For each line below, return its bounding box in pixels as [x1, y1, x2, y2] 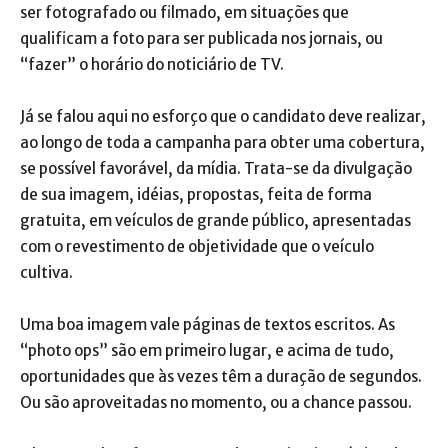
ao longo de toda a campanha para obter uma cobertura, [20, 133, 425, 153]
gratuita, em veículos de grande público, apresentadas [20, 211, 411, 231]
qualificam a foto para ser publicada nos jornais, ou [20, 29, 383, 49]
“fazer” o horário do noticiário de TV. [20, 55, 284, 75]
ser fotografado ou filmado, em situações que [20, 3, 349, 23]
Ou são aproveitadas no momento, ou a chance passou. [20, 393, 412, 413]
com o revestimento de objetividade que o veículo [20, 237, 374, 257]
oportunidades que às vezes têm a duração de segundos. [20, 367, 422, 387]
